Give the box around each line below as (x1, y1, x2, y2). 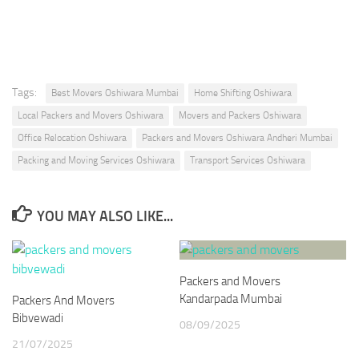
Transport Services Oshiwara (190, 155, 305, 167)
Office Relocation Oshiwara (18, 132, 127, 144)
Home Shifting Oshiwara (194, 87, 292, 99)
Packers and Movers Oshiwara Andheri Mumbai (142, 132, 333, 144)
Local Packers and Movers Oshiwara (18, 110, 163, 122)
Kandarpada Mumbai (179, 292, 282, 307)
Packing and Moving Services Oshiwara (18, 155, 175, 167)
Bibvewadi (12, 311, 63, 326)
